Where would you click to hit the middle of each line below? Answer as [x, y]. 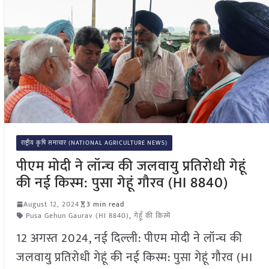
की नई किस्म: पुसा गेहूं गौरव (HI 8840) [122, 183]
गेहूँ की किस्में [152, 215]
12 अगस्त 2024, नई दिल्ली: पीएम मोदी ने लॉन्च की [129, 238]
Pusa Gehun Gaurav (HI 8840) [77, 215]
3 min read [105, 204]
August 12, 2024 [51, 204]
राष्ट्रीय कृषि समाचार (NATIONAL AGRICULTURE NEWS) [94, 143]
